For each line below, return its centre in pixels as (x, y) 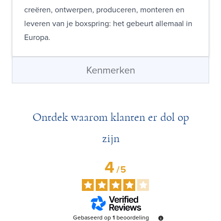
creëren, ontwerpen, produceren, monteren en (104, 9)
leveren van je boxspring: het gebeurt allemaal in (108, 23)
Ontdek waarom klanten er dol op (110, 117)
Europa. (37, 37)
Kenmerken (110, 70)
